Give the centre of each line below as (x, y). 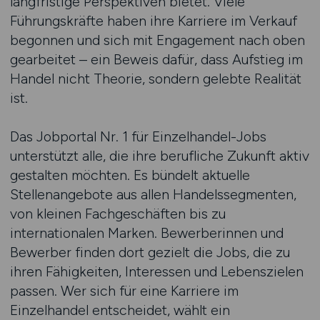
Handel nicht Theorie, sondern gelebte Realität (155, 79)
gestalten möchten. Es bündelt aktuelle (130, 175)
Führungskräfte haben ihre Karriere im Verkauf (153, 21)
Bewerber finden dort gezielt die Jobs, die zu (150, 252)
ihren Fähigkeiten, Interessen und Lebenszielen (156, 271)
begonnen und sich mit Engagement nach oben (157, 40)
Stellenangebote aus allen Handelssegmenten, (153, 194)
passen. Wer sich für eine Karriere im (124, 291)
